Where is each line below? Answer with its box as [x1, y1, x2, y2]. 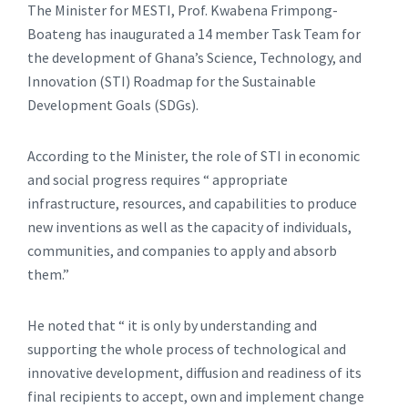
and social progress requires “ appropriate [27, 169, 288, 189]
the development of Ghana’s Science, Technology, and [27, 47, 362, 66]
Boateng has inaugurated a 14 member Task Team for [27, 24, 361, 43]
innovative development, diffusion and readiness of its [27, 362, 362, 382]
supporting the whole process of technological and [27, 339, 346, 358]
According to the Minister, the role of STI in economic [27, 146, 360, 165]
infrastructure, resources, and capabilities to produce [27, 193, 357, 212]
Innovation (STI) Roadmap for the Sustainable [27, 71, 316, 90]
